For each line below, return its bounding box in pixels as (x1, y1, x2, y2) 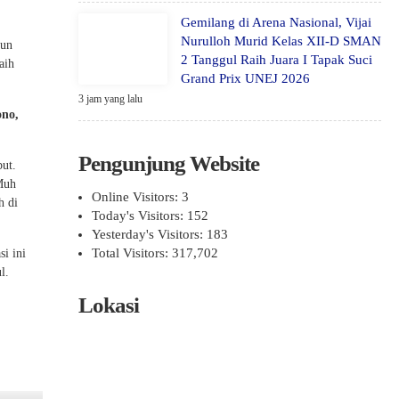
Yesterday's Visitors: (92, 227, 207, 241)
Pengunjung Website (78, 151, 259, 175)
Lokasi (78, 293, 139, 317)
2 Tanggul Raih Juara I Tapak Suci (181, 53, 372, 67)
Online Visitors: (92, 190, 182, 204)
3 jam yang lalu (78, 93, 142, 105)
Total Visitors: (92, 246, 172, 260)
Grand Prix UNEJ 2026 (181, 71, 310, 85)
